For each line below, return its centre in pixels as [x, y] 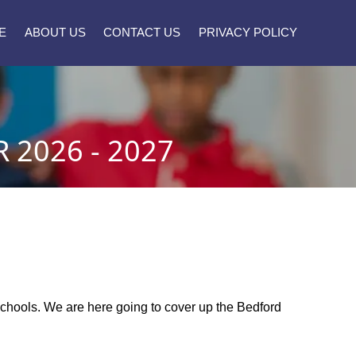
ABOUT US [55, 33]
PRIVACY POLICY [248, 33]
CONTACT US [142, 33]
